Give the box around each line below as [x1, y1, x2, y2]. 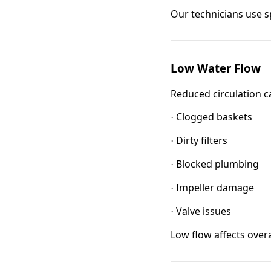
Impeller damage [176, 181, 254, 195]
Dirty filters [176, 134, 227, 148]
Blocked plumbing [176, 157, 259, 171]
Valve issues [176, 204, 231, 218]
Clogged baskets [176, 110, 252, 124]
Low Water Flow [171, 60, 261, 76]
